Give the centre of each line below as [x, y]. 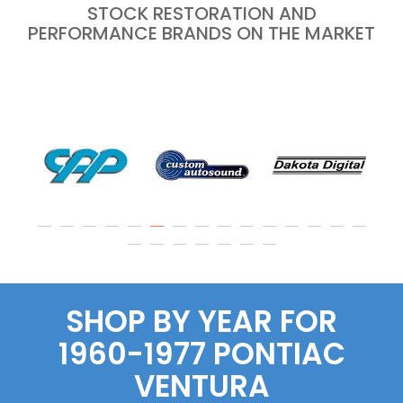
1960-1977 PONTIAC [201, 354]
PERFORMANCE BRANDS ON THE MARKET [201, 34]
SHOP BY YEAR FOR [201, 322]
